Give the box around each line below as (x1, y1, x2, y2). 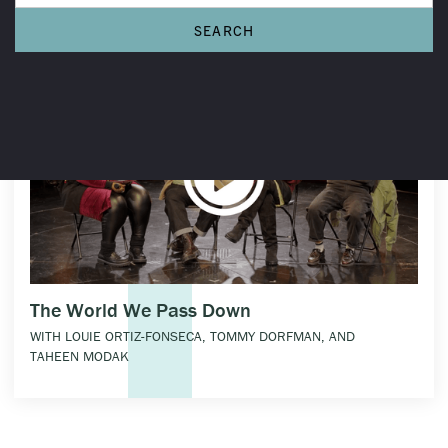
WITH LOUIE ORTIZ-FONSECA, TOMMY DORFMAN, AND (30, 327, 355, 346)
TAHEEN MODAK (30, 347, 129, 366)
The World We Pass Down (30, 297, 251, 323)
